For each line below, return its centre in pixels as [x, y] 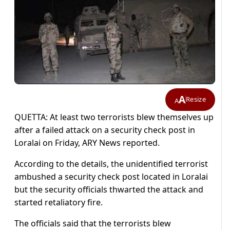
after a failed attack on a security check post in [105, 130]
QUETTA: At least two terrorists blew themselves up [114, 117]
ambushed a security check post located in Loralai [111, 176]
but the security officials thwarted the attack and [109, 189]
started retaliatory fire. [59, 202]
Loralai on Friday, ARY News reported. [87, 142]
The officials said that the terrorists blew [93, 223]
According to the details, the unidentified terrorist [111, 164]
